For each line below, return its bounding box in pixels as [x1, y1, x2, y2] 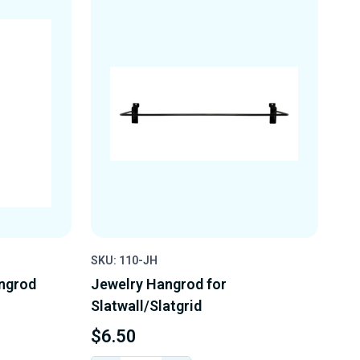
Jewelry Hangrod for [90, 276, 227, 292]
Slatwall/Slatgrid [90, 297, 202, 314]
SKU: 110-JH [90, 254, 157, 267]
